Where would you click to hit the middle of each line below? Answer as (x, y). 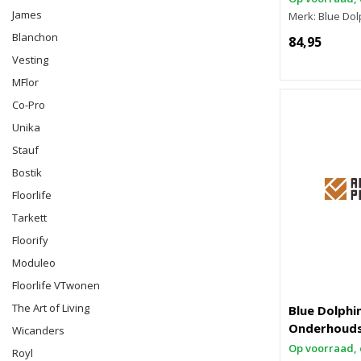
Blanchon (35, 37)
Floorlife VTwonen (56, 285)
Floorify (30, 240)
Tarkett (29, 218)
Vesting (30, 60)
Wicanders (38, 330)
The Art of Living (51, 308)
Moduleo (34, 263)
